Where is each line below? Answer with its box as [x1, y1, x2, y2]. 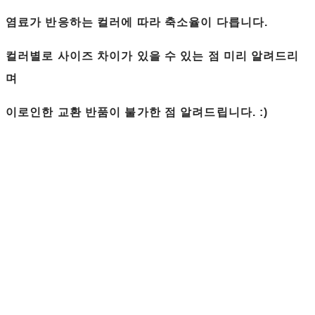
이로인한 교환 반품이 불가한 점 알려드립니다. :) [6, 106, 272, 119]
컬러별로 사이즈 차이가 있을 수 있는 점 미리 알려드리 [6, 50, 300, 63]
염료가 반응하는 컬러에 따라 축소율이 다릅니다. [6, 16, 272, 29]
